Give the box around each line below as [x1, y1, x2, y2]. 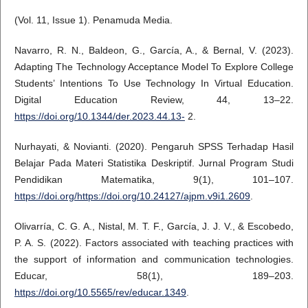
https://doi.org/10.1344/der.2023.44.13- [14, 110, 185, 122]
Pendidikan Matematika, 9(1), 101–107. [14, 173, 294, 185]
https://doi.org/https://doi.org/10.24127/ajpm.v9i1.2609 [14, 190, 250, 201]
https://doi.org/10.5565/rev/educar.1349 [14, 286, 186, 298]
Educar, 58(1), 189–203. [14, 269, 294, 281]
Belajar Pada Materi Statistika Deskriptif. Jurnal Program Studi [14, 157, 294, 168]
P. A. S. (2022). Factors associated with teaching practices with [14, 236, 294, 248]
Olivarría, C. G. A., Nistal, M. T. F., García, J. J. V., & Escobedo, [14, 220, 294, 232]
